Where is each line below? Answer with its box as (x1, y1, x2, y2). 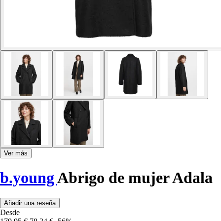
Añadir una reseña (4, 199, 56, 207)
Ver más (4, 149, 28, 157)
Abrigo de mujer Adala (57, 169, 213, 187)
